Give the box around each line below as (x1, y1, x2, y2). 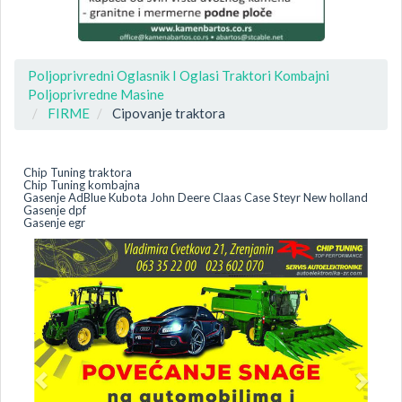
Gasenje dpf (23, 203, 86, 218)
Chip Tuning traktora (23, 165, 132, 180)
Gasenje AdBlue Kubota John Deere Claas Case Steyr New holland (23, 190, 368, 205)
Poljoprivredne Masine (28, 85, 164, 102)
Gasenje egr (23, 215, 85, 231)
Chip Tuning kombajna (23, 178, 140, 193)
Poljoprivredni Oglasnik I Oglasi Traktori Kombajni (28, 66, 329, 83)
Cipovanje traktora (112, 104, 225, 121)
